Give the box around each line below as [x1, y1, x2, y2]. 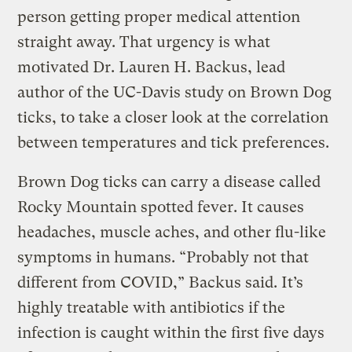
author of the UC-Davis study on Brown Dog [17, 83, 332, 102]
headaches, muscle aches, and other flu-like [17, 223, 327, 242]
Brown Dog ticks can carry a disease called [17, 173, 321, 192]
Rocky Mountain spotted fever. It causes [17, 198, 305, 217]
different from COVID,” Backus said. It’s [17, 273, 304, 292]
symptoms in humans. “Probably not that [17, 248, 310, 267]
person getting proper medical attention [17, 8, 301, 27]
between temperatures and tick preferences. [17, 134, 330, 152]
